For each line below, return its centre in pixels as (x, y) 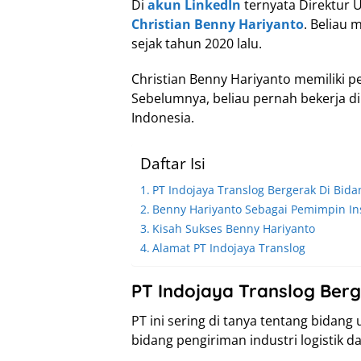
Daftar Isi (173, 164)
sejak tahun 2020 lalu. (197, 44)
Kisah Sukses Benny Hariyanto (233, 229)
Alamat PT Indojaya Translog (228, 248)
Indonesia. (163, 118)
